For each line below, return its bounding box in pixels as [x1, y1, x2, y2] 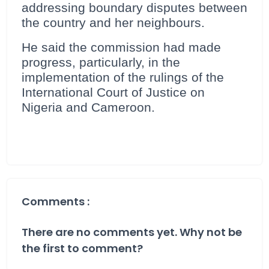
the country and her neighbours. [22, 16, 205, 31]
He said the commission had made [22, 40, 221, 55]
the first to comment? [22, 241, 143, 256]
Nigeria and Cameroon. [22, 100, 155, 115]
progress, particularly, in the [22, 55, 180, 70]
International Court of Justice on [22, 85, 205, 100]
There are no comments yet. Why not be [22, 225, 242, 240]
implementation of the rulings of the [22, 70, 224, 85]
